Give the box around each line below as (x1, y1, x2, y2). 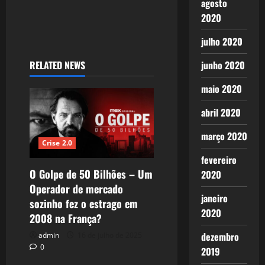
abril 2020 (201, 105, 241, 119)
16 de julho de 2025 (76, 230, 142, 240)
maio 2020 (201, 82, 242, 96)
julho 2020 (201, 34, 243, 49)
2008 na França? (30, 210, 102, 226)
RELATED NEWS (30, 58, 85, 73)
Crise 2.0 (42, 137, 72, 148)
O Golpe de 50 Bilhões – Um (30, 166, 153, 182)
